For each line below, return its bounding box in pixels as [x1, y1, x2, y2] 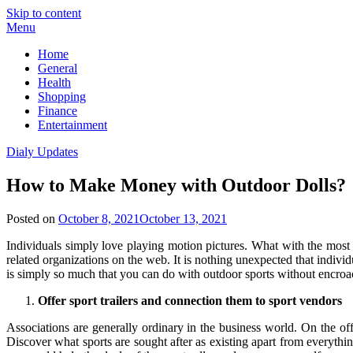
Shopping [38, 90, 86, 103]
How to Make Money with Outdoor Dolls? [6, 174, 346, 195]
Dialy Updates [6, 145, 78, 158]
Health [38, 76, 71, 89]
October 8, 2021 [58, 211, 139, 225]
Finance [38, 104, 77, 117]
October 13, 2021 [139, 211, 227, 225]
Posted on [6, 211, 58, 225]
